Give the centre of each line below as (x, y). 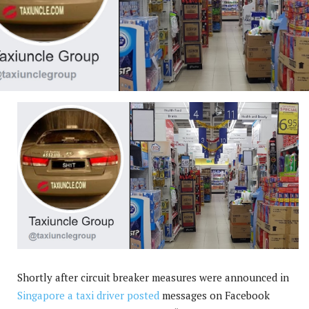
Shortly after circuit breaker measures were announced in (153, 278)
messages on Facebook (215, 296)
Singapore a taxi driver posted (88, 296)
